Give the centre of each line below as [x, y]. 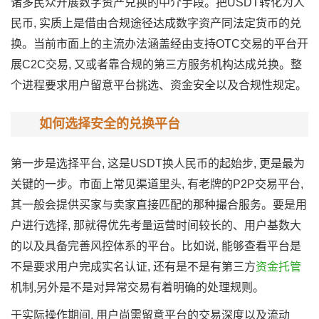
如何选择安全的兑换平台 [110, 124]
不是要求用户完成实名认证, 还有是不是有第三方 [133, 267]
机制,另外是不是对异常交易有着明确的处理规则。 [137, 287]
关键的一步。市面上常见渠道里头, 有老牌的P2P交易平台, [157, 184]
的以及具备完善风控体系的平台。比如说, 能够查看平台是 [156, 246]
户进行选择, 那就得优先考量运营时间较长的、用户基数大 [156, 225]
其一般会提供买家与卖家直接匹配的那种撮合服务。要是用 [159, 205]
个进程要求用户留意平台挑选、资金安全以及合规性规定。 [159, 85]
